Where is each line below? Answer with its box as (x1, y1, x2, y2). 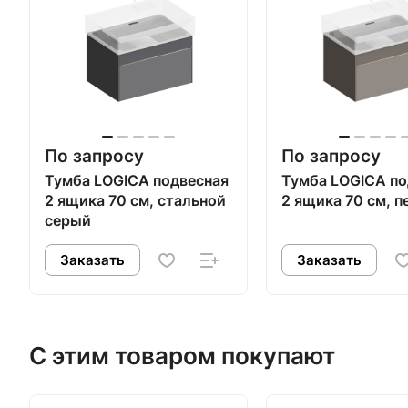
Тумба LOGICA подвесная (45, 171, 229, 189)
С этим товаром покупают (29, 342, 335, 371)
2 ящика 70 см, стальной (45, 191, 226, 209)
